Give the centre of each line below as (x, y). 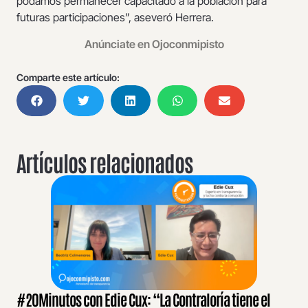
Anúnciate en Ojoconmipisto (154, 44)
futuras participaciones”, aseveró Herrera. (117, 18)
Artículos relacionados (104, 162)
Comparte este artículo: (68, 77)
